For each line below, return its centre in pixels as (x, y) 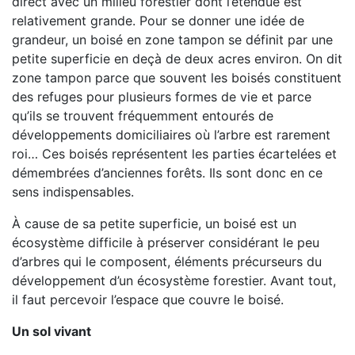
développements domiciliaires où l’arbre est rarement (171, 135)
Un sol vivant (55, 331)
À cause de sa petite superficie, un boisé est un (154, 223)
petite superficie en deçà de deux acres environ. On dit (177, 59)
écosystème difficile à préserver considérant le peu (166, 242)
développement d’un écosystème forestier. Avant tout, (174, 281)
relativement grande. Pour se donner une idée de (158, 21)
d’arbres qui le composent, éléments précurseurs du (167, 261)
